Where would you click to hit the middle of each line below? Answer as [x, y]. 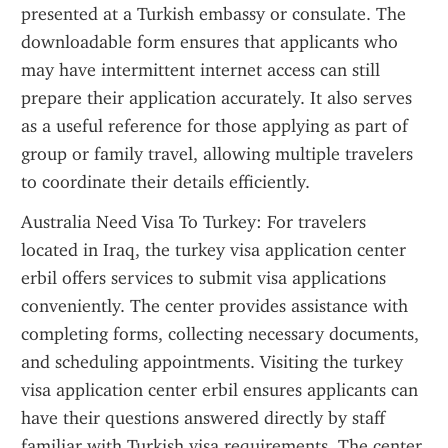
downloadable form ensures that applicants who [209, 42]
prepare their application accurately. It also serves [216, 98]
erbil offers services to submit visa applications [203, 278]
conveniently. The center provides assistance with [214, 306]
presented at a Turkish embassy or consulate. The [213, 14]
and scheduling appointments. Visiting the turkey [212, 362]
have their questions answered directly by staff [203, 418]
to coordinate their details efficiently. [165, 182]
